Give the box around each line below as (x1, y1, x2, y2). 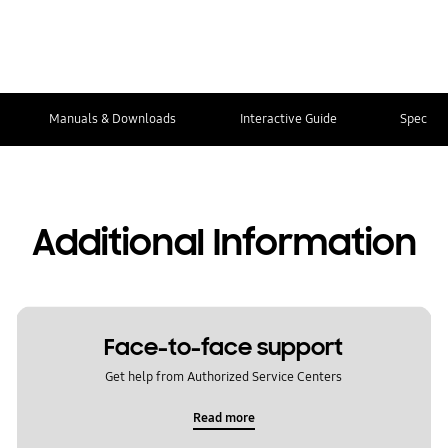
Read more (192, 410, 255, 427)
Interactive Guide (239, 110, 337, 127)
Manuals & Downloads (48, 110, 176, 127)
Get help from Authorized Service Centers (105, 369, 343, 385)
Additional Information (31, 220, 417, 267)
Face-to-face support (104, 332, 344, 362)
